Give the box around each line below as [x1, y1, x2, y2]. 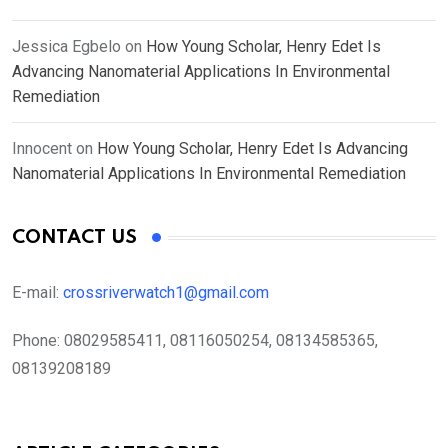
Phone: [12, 331, 60, 351]
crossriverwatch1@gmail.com [63, 283, 273, 303]
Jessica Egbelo [12, 37, 121, 57]
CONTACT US [12, 228, 137, 248]
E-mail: [12, 283, 63, 303]
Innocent [12, 139, 72, 159]
